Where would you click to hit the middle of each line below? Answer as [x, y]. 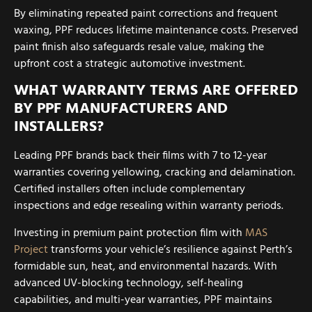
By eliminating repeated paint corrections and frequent [146, 14]
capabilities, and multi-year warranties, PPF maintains [143, 300]
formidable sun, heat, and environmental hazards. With [146, 266]
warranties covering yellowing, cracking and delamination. [155, 173]
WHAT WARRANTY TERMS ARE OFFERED [156, 91]
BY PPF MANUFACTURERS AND [121, 109]
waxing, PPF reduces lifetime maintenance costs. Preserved [156, 31]
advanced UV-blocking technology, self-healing [128, 283]
